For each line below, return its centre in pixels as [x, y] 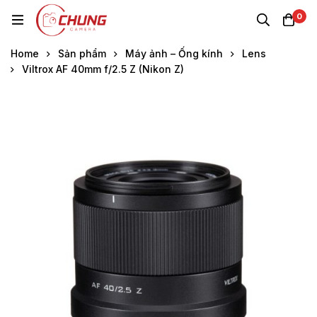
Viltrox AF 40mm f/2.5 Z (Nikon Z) [103, 69]
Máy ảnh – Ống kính [174, 53]
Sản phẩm [82, 53]
